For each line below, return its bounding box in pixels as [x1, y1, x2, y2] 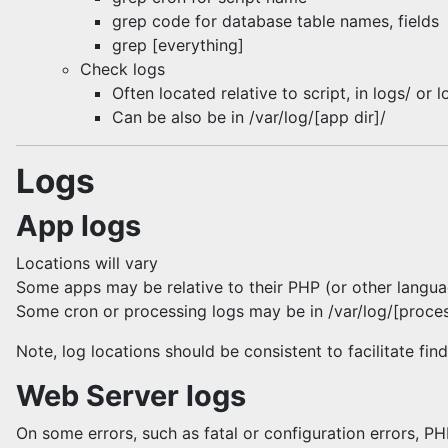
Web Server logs [16, 378, 246, 413]
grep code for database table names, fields [112, 11, 439, 31]
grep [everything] [112, 35, 244, 55]
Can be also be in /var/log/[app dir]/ [112, 107, 386, 127]
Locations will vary [16, 253, 158, 273]
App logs [16, 208, 141, 243]
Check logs [80, 59, 165, 79]
